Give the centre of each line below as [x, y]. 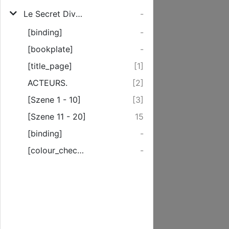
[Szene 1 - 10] [54, 100]
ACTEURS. [48, 83]
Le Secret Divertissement [79, 14]
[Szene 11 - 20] [57, 117]
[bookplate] [50, 49]
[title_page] [50, 66]
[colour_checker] [81, 150]
